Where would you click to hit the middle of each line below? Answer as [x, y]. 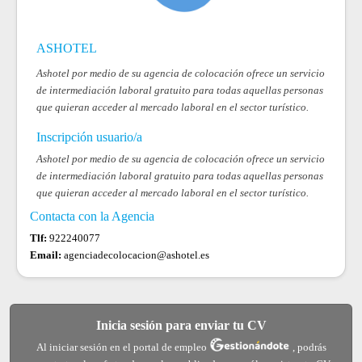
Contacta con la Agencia [92, 216]
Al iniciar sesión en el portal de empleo [122, 347]
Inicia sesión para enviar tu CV [181, 325]
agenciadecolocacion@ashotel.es [137, 255]
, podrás [309, 347]
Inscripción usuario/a [89, 137]
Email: [47, 255]
